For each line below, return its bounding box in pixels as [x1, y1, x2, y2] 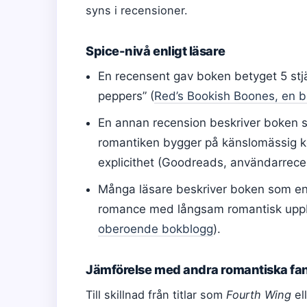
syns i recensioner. [86, 3, 188, 17]
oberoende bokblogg [98, 221, 214, 236]
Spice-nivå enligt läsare [86, 42, 225, 58]
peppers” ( [98, 88, 155, 103]
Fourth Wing [226, 287, 291, 302]
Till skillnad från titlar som [86, 287, 226, 302]
